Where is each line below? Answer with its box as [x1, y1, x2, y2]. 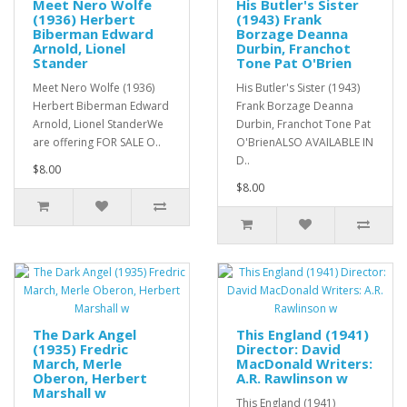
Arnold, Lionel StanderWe [33, 116, 164, 133]
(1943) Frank [236, 10, 322, 29]
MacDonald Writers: [236, 354, 372, 373]
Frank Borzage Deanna [236, 98, 353, 114]
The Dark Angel [33, 325, 136, 344]
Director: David [236, 340, 341, 359]
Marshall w [33, 383, 106, 402]
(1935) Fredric [33, 340, 128, 359]
